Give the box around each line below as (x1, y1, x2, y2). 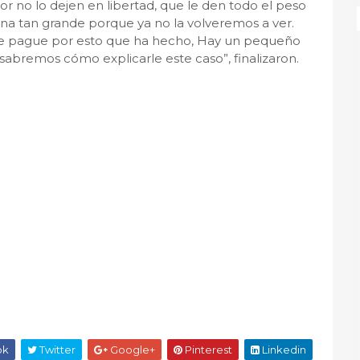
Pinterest (182, 343, 232, 356)
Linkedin (260, 343, 306, 356)
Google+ (108, 343, 155, 356)
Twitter (37, 343, 76, 356)
